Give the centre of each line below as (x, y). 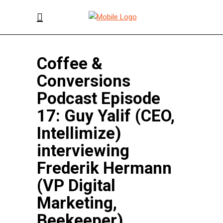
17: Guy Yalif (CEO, (106, 116)
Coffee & (70, 63)
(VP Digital (76, 185)
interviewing (83, 151)
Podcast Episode (99, 98)
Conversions (84, 81)
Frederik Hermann (104, 168)
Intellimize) (79, 133)
